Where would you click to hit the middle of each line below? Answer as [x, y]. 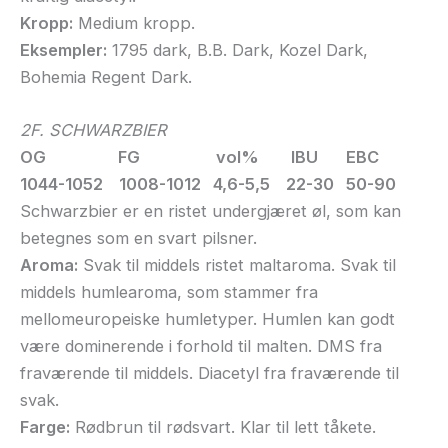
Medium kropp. [134, 22]
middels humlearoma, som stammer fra [169, 291]
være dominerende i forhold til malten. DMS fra [201, 345]
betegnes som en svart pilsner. [138, 237]
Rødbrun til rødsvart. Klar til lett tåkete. [223, 426]
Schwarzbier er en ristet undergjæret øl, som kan [210, 210]
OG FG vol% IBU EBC [199, 156]
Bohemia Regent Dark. [106, 76]
